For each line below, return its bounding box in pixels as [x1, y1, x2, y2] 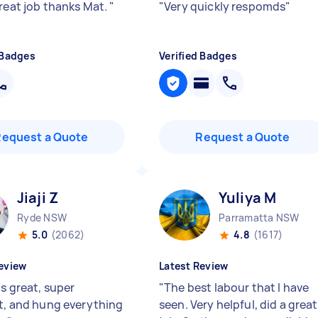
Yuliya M [219, 188, 277, 207]
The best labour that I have [164, 280, 309, 295]
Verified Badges [159, 49, 237, 62]
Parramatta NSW [219, 211, 300, 224]
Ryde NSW [17, 211, 67, 224]
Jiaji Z [17, 188, 59, 207]
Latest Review [159, 259, 229, 273]
